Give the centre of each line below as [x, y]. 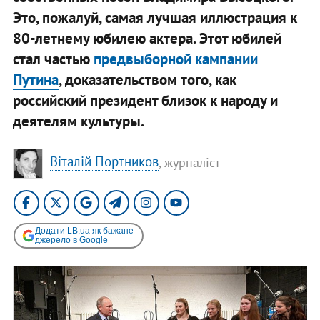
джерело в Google [71, 240]
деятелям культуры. [78, 121]
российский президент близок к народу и [145, 100]
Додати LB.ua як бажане [84, 230]
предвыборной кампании [175, 59]
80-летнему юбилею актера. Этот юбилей [147, 38]
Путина [35, 79]
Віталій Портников [104, 162]
